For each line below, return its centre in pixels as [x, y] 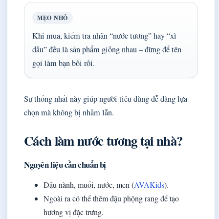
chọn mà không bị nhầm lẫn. [69, 113]
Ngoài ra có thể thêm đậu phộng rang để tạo [111, 198]
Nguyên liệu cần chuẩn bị [65, 165]
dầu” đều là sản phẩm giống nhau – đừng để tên [107, 50]
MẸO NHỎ [53, 18]
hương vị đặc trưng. [74, 212]
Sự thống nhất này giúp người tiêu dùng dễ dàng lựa [106, 99]
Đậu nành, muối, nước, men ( [89, 185]
